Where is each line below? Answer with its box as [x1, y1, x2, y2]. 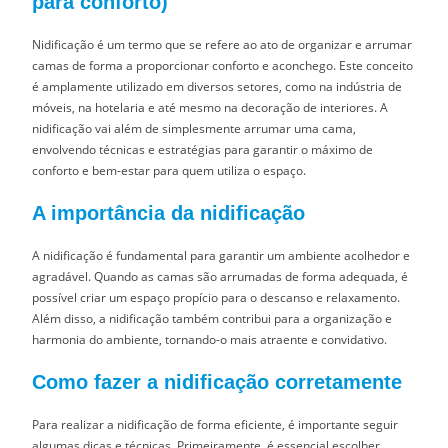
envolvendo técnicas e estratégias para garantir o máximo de [32, 140, 374, 158]
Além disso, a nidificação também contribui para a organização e [32, 309, 393, 327]
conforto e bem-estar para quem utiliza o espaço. [32, 161, 307, 179]
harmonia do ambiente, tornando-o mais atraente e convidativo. [32, 330, 388, 348]
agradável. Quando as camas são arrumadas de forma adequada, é [32, 267, 409, 285]
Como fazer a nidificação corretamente [32, 370, 403, 393]
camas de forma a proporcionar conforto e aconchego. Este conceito [32, 56, 414, 74]
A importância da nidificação [32, 201, 306, 224]
